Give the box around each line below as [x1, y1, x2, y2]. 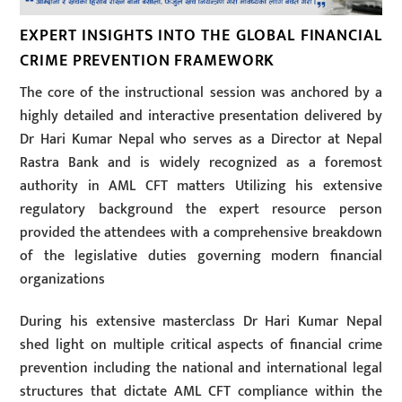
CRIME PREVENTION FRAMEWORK [20, 48, 275, 74]
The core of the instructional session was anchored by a [20, 81, 382, 106]
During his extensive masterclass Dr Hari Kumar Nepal [20, 310, 382, 334]
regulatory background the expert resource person [20, 197, 382, 223]
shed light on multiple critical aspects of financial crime [20, 333, 382, 357]
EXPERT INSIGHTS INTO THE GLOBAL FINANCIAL [20, 22, 382, 49]
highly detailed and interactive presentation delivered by [20, 104, 382, 129]
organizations [20, 267, 106, 293]
